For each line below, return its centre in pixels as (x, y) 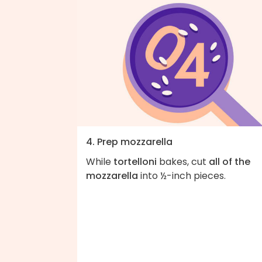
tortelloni (135, 162)
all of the (230, 162)
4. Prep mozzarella (129, 142)
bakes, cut (183, 162)
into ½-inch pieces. (182, 176)
